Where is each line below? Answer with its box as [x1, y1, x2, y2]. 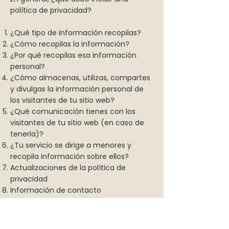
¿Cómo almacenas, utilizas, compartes [10, 73, 150, 83]
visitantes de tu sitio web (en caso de [10, 118, 144, 128]
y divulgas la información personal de [10, 84, 144, 94]
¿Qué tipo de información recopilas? [10, 28, 141, 38]
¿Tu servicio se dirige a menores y [10, 140, 131, 150]
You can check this [10, 202, 67, 211]
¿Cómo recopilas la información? [10, 39, 129, 49]
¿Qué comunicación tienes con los [10, 106, 135, 117]
